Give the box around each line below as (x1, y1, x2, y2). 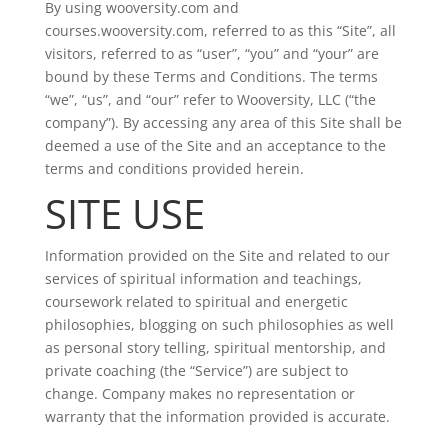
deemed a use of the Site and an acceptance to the (44, 136, 386, 155)
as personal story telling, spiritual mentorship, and (44, 338, 386, 357)
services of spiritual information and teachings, (44, 269, 362, 288)
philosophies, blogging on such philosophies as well (44, 315, 394, 334)
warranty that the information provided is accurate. (44, 407, 390, 426)
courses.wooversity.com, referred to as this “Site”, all (44, 21, 396, 40)
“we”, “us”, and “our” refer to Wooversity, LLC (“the (44, 90, 376, 109)
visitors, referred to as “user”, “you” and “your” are (44, 44, 379, 63)
